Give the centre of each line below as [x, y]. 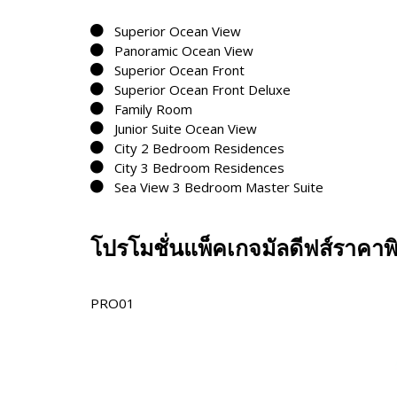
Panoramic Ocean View [184, 50]
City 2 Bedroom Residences [199, 148]
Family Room [153, 109]
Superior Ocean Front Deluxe [202, 89]
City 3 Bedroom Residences [199, 167]
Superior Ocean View [178, 31]
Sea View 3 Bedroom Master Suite [219, 187]
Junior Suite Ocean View [186, 128]
